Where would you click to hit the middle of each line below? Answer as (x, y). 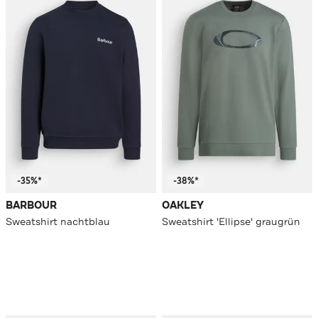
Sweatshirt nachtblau (58, 222)
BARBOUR (31, 206)
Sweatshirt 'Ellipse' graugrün (231, 222)
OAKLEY (183, 206)
